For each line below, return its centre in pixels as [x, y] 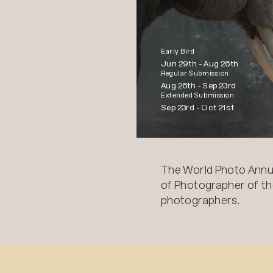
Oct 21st [218, 107]
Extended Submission [198, 95]
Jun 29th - [183, 63]
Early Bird [178, 51]
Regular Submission [195, 73]
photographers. [200, 200]
